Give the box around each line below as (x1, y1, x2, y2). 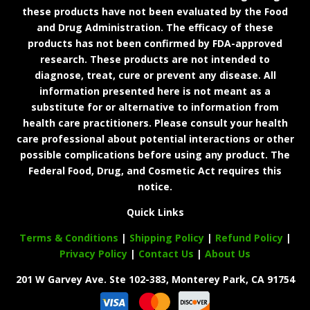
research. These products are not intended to (40, 52, 270, 66)
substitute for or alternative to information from (31, 100, 279, 113)
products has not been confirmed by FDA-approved (28, 36, 282, 50)
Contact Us (138, 246, 197, 260)
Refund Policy (215, 230, 283, 244)
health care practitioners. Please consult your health (22, 116, 288, 129)
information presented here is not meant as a (39, 84, 271, 98)
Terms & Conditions (19, 230, 118, 244)
